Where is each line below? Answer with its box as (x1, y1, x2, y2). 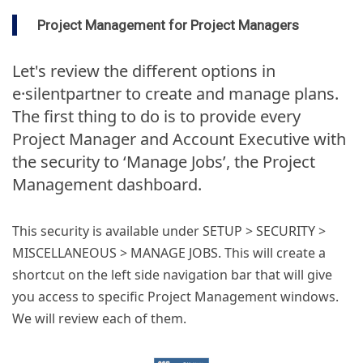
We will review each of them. (12, 310, 186, 328)
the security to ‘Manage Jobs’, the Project (12, 151, 315, 173)
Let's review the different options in (12, 60, 275, 83)
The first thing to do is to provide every (12, 105, 301, 128)
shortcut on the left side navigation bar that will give (12, 266, 332, 284)
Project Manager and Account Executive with (12, 128, 346, 151)
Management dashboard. (12, 173, 202, 196)
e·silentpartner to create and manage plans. (12, 83, 339, 105)
